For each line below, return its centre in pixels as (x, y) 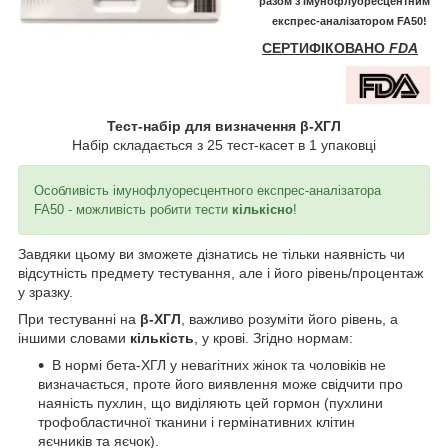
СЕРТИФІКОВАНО (325, 47)
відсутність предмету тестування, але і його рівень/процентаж (220, 272)
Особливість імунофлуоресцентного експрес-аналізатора (207, 190)
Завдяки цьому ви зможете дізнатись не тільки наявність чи (211, 253)
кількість (162, 337)
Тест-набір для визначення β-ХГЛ (224, 125)
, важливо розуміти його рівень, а (289, 318)
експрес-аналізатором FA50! (351, 20)
